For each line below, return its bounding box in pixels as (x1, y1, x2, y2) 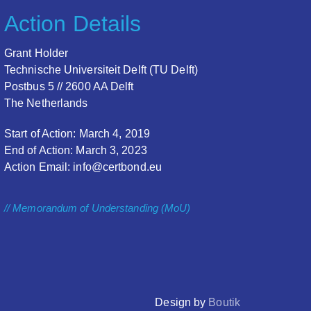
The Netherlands (3, 96, 88, 109)
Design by (155, 296, 209, 308)
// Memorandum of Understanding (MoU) (3, 201, 191, 214)
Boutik (208, 296, 240, 308)
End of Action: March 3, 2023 (3, 144, 147, 156)
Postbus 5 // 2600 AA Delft (3, 80, 134, 92)
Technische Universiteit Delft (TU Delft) (3, 63, 198, 76)
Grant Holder (3, 47, 69, 59)
